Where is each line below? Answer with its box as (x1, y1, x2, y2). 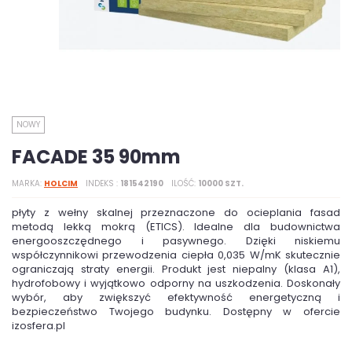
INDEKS (86, 178, 116, 189)
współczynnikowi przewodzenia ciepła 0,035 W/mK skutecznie (12, 247, 340, 262)
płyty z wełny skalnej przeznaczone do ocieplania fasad (12, 205, 340, 220)
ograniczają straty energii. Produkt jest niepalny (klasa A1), (12, 262, 340, 277)
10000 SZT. (198, 178, 244, 189)
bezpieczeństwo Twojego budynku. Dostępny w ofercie (12, 304, 340, 319)
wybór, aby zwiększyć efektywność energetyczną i (12, 290, 340, 305)
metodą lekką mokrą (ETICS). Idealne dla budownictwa (12, 219, 340, 234)
